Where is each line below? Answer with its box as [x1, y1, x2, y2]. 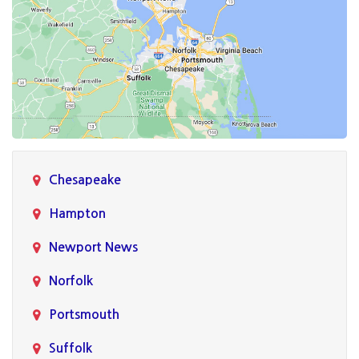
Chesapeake [49, 174, 121, 187]
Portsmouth [49, 309, 119, 321]
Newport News [49, 241, 138, 254]
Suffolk [49, 342, 92, 355]
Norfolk [49, 275, 93, 288]
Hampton [49, 208, 106, 220]
